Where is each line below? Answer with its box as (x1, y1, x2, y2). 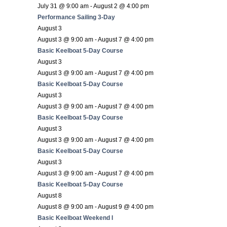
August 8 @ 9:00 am (37, 203, 93, 210)
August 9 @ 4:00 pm (98, 203, 154, 210)
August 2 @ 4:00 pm (93, 2, 149, 10)
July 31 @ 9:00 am (37, 2, 89, 10)
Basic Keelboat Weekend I (37, 214, 113, 221)
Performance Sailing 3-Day (37, 13, 115, 21)
